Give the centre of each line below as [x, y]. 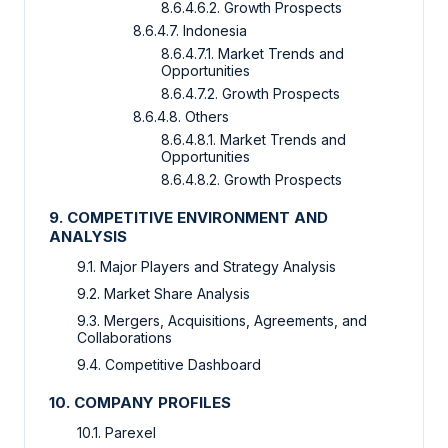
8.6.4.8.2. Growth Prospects [251, 180]
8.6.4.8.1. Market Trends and [253, 140]
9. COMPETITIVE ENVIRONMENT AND [188, 218]
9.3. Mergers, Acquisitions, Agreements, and [222, 321]
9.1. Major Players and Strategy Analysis [206, 267]
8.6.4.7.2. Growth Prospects [250, 94]
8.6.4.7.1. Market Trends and [252, 54]
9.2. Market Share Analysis [163, 294]
